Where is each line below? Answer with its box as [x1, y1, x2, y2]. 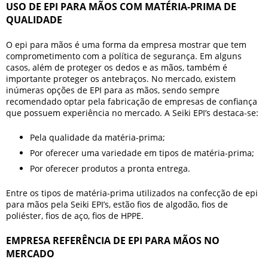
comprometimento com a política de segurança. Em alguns [6, 50, 242, 62]
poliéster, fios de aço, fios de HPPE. [6, 210, 146, 221]
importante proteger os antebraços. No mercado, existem [6, 73, 236, 84]
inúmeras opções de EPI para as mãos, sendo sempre [6, 84, 220, 96]
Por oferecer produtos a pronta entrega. [30, 163, 190, 174]
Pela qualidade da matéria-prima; [30, 132, 165, 143]
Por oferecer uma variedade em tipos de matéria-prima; [30, 147, 254, 159]
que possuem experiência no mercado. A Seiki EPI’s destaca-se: [6, 107, 258, 118]
